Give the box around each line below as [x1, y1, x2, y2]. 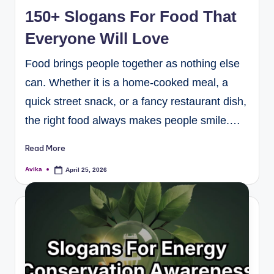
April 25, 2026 [65, 166, 108, 173]
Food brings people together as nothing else [25, 57, 240, 70]
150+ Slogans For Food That [25, 7, 237, 26]
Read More [25, 143, 65, 153]
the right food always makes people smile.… [25, 114, 240, 127]
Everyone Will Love [25, 29, 169, 48]
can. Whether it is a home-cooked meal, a [25, 76, 228, 89]
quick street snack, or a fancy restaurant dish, [25, 95, 246, 108]
